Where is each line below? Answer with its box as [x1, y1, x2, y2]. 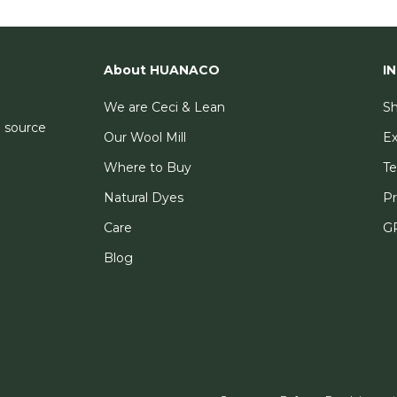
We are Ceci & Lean [104, 99, 226, 116]
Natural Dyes [104, 190, 184, 206]
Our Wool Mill [104, 129, 187, 146]
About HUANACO [104, 62, 221, 79]
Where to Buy [104, 160, 192, 176]
